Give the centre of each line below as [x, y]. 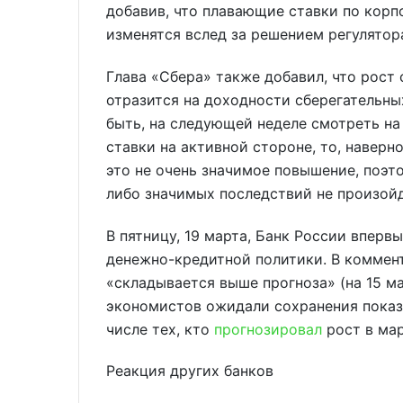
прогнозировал [268, 329]
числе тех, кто [160, 329]
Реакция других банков [190, 371]
